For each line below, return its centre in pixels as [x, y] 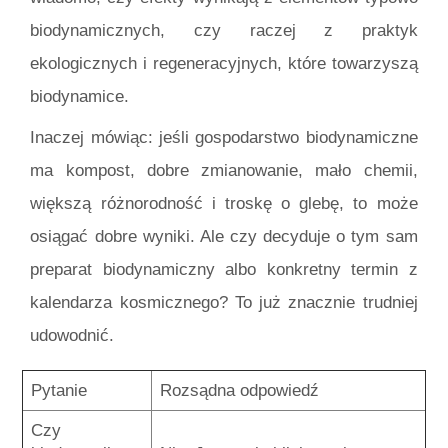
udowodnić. [72, 336]
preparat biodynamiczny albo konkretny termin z [224, 270]
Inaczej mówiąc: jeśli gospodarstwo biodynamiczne [224, 138]
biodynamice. [80, 96]
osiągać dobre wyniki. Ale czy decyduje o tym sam [224, 237]
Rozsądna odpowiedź [239, 391]
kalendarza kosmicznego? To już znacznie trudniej [224, 303]
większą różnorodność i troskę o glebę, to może [224, 204]
